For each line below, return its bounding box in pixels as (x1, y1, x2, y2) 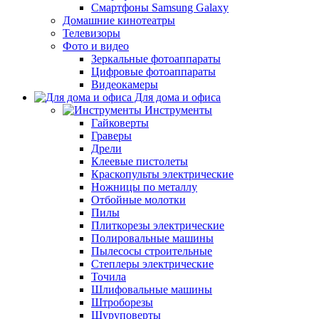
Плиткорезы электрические (91, 219, 224, 231)
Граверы (91, 130, 132, 142)
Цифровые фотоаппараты (91, 66, 216, 78)
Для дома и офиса (132, 91, 221, 103)
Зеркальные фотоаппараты (91, 53, 221, 65)
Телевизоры (63, 27, 120, 39)
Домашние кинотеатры (63, 14, 175, 26)
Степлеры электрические (91, 258, 214, 270)
